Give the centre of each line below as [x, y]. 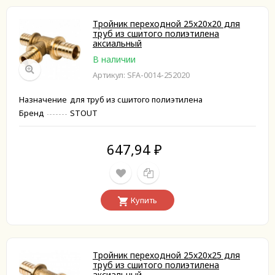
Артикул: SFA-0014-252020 [141, 75]
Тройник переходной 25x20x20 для [166, 24]
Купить [144, 200]
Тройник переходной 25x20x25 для [166, 255]
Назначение [43, 99]
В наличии [114, 59]
